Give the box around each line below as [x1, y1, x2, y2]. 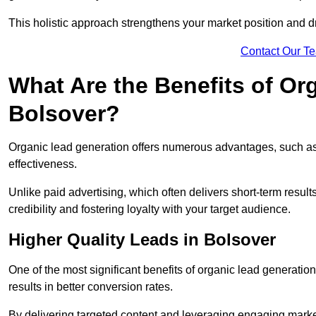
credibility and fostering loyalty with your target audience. [8, 203, 291, 216]
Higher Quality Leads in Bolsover [8, 230, 276, 250]
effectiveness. [8, 158, 77, 171]
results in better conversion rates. [8, 281, 173, 293]
